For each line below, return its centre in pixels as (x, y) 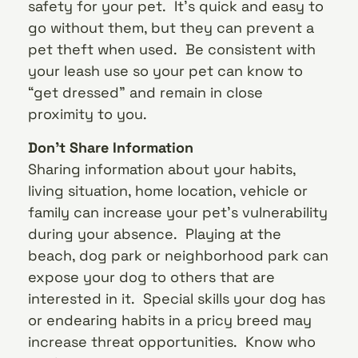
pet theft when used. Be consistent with (172, 50)
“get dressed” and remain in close (145, 93)
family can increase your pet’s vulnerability (178, 212)
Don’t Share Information (111, 147)
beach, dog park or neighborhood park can (178, 255)
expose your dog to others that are (151, 276)
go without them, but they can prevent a (171, 28)
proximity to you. (88, 114)
